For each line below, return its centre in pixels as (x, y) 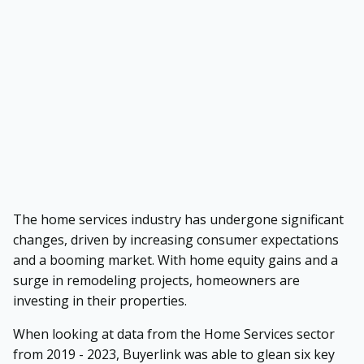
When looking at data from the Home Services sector (174, 334)
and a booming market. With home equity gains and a (175, 260)
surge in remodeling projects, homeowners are (156, 280)
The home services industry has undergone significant (178, 219)
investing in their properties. (100, 300)
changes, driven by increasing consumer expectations (176, 239)
